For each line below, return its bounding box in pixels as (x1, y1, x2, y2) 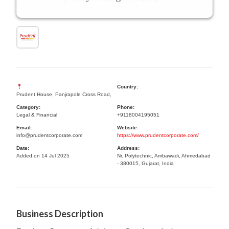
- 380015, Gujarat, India (117, 161, 174, 166)
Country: (117, 84, 138, 89)
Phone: (117, 104, 134, 110)
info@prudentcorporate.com (16, 132, 82, 138)
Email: (16, 125, 32, 130)
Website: (117, 125, 139, 130)
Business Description (16, 208, 103, 219)
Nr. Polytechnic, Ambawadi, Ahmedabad (117, 153, 211, 158)
